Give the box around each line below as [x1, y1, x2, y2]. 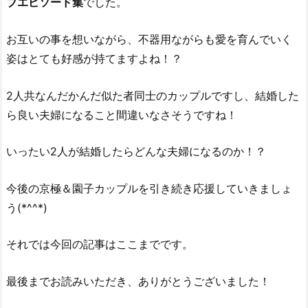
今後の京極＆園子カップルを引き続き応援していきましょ [6, 181, 292, 195]
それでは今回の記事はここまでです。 [6, 237, 193, 252]
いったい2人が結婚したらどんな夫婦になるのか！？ [6, 144, 266, 159]
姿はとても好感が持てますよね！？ [6, 51, 182, 65]
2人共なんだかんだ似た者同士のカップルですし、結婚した [6, 88, 299, 102]
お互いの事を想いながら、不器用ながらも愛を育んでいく [6, 32, 292, 46]
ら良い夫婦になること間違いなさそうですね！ [6, 107, 237, 122]
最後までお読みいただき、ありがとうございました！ [6, 274, 270, 288]
